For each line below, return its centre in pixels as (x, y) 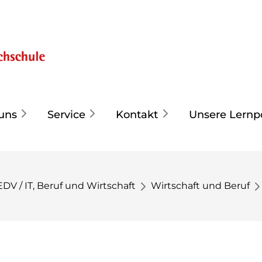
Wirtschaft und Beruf (200, 186)
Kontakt (137, 114)
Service (67, 114)
